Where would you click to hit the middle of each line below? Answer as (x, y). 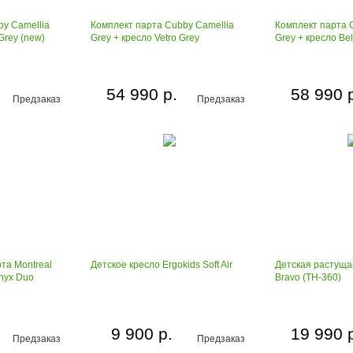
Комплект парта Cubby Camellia (162, 25)
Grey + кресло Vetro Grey (145, 38)
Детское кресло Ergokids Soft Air (162, 265)
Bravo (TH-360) (308, 277)
